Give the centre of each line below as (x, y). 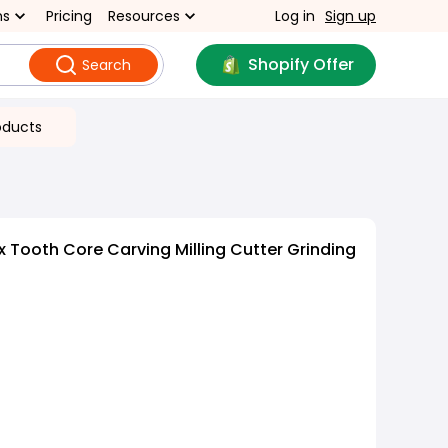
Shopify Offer (300, 64)
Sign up (350, 16)
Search (106, 65)
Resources (144, 16)
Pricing (69, 16)
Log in (295, 16)
